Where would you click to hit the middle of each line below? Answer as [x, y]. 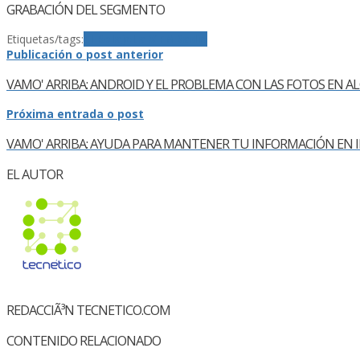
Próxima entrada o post [75, 114]
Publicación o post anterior [85, 55]
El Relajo [108, 39]
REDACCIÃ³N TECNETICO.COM [88, 310]
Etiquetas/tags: [45, 39]
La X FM [153, 39]
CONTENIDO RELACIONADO [84, 341]
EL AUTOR [35, 174]
